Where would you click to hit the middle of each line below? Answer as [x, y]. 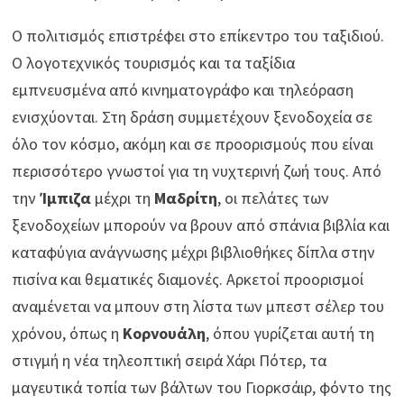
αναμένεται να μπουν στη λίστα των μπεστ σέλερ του [198, 307]
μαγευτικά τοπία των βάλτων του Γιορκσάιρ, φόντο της [202, 388]
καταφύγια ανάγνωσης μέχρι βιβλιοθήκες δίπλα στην [194, 252]
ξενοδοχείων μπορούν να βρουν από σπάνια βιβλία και [201, 225]
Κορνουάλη [165, 334]
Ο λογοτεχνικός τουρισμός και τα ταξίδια [154, 63]
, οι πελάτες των [274, 198]
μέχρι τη [123, 198]
